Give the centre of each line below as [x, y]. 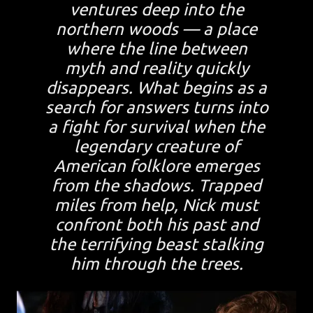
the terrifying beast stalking [156, 245]
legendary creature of [156, 147]
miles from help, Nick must [156, 205]
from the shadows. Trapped [156, 186]
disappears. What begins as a [156, 88]
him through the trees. [156, 264]
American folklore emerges [156, 166]
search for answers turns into [156, 108]
